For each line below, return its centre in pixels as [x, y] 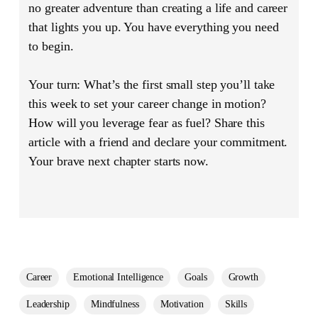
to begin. [51, 46]
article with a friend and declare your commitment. [158, 142]
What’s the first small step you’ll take [178, 85]
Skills [236, 304]
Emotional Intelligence [119, 277]
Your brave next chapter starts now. [119, 161]
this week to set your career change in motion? [147, 104]
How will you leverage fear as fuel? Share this [147, 123]
